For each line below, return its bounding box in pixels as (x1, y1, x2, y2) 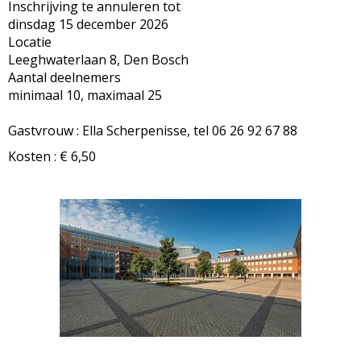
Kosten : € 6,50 (8, 147, 96, 165)
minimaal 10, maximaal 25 (8, 86, 162, 104)
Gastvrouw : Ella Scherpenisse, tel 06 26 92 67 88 (8, 122, 297, 139)
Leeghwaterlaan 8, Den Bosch (8, 51, 189, 68)
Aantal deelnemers (8, 68, 121, 86)
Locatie (8, 33, 52, 51)
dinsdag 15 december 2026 (8, 15, 168, 33)
